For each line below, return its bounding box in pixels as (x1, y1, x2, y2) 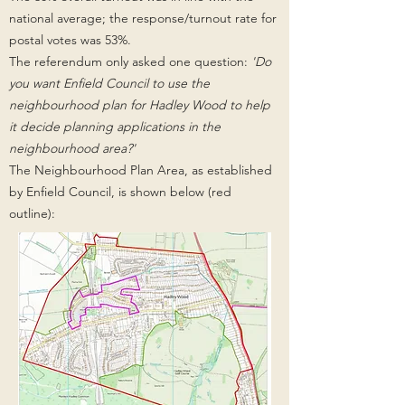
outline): (9, 205, 55, 221)
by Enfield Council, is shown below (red (9, 184, 231, 200)
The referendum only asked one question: (9, 53, 251, 70)
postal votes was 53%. (9, 32, 131, 48)
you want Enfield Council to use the (9, 75, 210, 91)
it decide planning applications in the (9, 118, 221, 135)
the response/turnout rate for (109, 10, 277, 26)
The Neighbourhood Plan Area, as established (9, 162, 272, 178)
